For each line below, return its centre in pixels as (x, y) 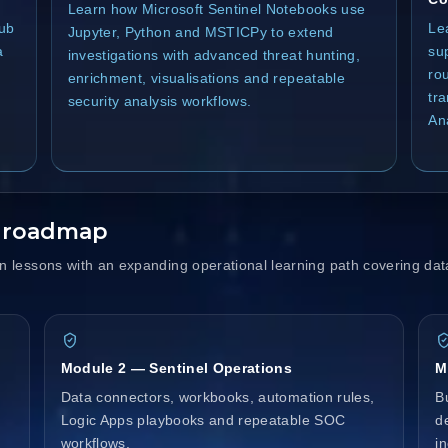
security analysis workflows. (159, 100)
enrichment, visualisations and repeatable (206, 77)
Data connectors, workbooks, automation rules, (217, 396)
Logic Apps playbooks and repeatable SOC (203, 419)
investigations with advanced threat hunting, (214, 54)
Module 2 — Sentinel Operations (176, 367)
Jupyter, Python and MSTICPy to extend (200, 31)
